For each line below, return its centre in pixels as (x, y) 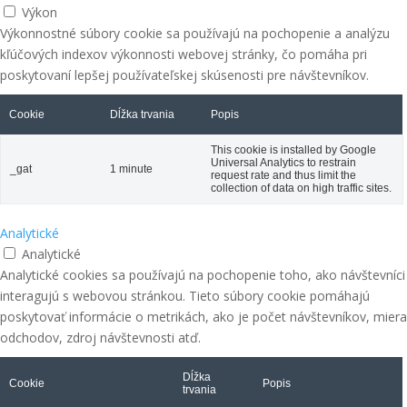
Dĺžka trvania (142, 114)
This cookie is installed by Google (293, 150)
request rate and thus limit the (283, 175)
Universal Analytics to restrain (283, 163)
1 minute (131, 169)
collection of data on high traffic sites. (301, 188)
